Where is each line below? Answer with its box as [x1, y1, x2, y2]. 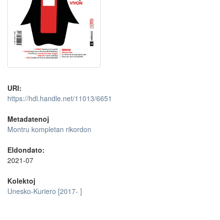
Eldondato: [7, 145, 45, 155]
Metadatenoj [7, 114, 49, 124]
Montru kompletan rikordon [7, 124, 91, 135]
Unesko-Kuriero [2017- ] [7, 186, 82, 196]
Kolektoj [7, 176, 35, 186]
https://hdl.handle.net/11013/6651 [7, 93, 112, 104]
